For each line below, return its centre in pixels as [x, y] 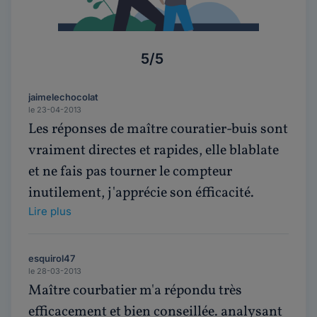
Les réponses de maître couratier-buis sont [158, 129]
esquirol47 [52, 258]
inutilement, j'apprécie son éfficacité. [141, 193]
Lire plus [50, 211]
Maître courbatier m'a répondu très [135, 291]
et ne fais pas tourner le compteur [130, 172]
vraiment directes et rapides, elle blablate [154, 151]
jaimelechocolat [63, 97]
